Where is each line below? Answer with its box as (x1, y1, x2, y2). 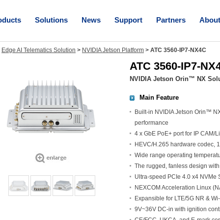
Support (114, 16, 142, 24)
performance (135, 119, 168, 126)
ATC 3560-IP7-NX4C (150, 47, 206, 54)
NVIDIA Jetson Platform (82, 47, 144, 54)
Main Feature (139, 94, 179, 101)
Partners (156, 16, 186, 24)
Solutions (35, 16, 68, 24)
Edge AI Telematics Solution (1, 47, 76, 54)
